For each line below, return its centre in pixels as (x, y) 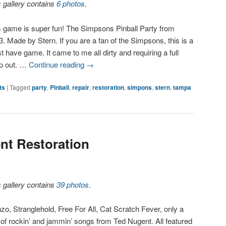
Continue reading (58, 64)
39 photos (73, 184)
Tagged (20, 87)
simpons (139, 87)
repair (81, 87)
